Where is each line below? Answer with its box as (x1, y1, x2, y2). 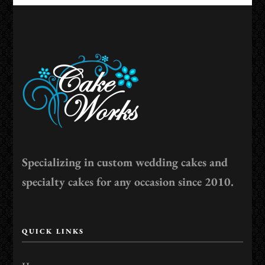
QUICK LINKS (22, 227, 85, 236)
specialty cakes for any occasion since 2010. (22, 174, 234, 189)
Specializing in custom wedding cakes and (22, 154, 228, 170)
